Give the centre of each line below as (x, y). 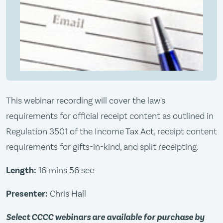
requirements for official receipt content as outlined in (110, 116)
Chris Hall (67, 194)
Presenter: (27, 194)
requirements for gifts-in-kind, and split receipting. (102, 147)
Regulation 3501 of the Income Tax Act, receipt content (111, 131)
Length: (21, 170)
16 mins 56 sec (65, 170)
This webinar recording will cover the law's (86, 101)
